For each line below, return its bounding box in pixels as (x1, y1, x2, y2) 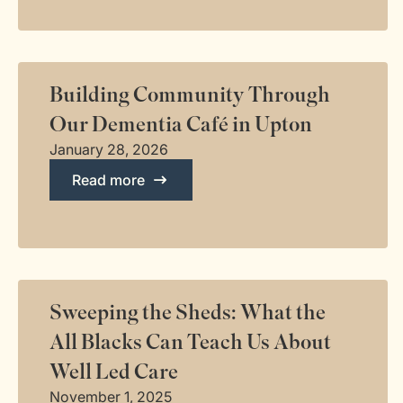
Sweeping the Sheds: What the (49, 299, 326, 327)
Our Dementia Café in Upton (49, 111, 312, 139)
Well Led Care (49, 358, 178, 386)
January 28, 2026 (49, 140, 168, 158)
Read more (72, 171, 145, 189)
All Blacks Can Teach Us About (49, 328, 331, 356)
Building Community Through (49, 81, 330, 109)
